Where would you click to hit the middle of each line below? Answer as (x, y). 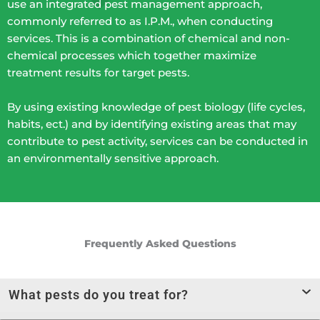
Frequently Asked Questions (160, 243)
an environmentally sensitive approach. (113, 159)
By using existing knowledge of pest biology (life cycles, (156, 107)
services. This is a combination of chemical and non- (149, 39)
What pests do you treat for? (99, 295)
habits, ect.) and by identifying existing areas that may (152, 124)
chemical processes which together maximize (132, 56)
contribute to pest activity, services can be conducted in (157, 141)
